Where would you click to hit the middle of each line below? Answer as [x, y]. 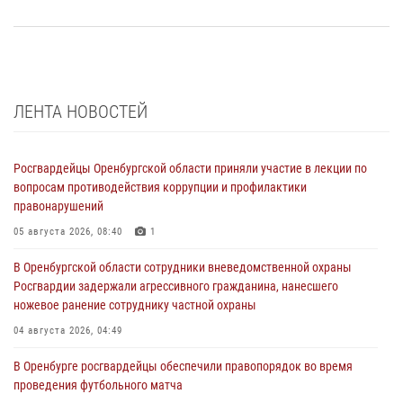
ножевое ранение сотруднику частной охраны [135, 304]
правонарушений [58, 206]
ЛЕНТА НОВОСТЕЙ [81, 111]
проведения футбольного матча [98, 385]
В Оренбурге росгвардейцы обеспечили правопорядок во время [183, 366]
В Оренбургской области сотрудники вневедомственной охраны [183, 267]
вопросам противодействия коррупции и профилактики [160, 187]
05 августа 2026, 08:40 [68, 231]
